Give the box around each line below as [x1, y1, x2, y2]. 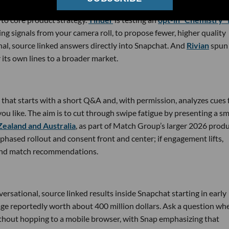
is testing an [113, 14, 158, 25]
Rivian [187, 40, 209, 50]
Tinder [88, 14, 113, 25]
